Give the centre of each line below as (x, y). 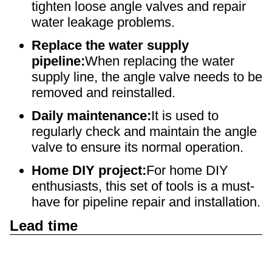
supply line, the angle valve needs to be (147, 77)
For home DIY (187, 170)
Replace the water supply (110, 45)
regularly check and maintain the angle (144, 131)
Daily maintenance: (91, 116)
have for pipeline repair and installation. (146, 202)
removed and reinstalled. (104, 93)
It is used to (185, 116)
